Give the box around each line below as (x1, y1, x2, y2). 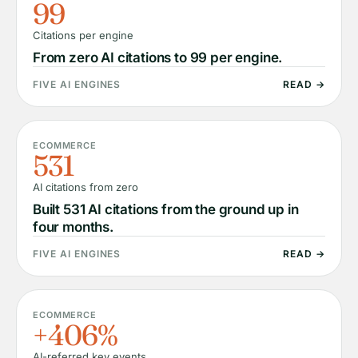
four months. (33, 219, 113, 235)
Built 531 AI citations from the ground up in (33, 201, 299, 217)
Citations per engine (33, 29, 133, 42)
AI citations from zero (33, 181, 138, 193)
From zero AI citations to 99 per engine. (33, 50, 283, 66)
